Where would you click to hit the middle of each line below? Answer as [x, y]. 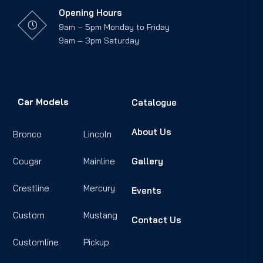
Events [146, 190]
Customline [36, 242]
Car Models [43, 102]
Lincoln [97, 134]
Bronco [27, 134]
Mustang [100, 215]
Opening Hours [90, 13]
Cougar [27, 161]
